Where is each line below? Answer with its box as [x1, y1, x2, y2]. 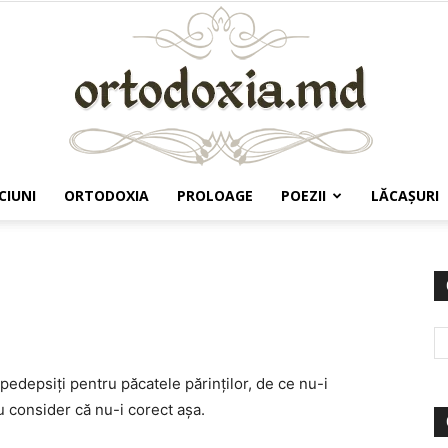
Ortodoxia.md [223, 227, 313, 244]
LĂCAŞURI [371, 186, 439, 205]
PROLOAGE [177, 186, 253, 205]
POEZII [281, 186, 326, 205]
